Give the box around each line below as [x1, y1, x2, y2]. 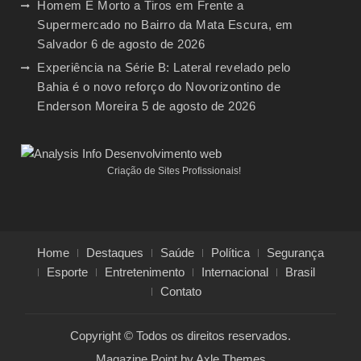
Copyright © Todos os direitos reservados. [70, 329, 291, 343]
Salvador [37, 37, 88, 52]
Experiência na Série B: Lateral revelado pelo [37, 60, 291, 75]
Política [211, 246, 250, 260]
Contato [160, 284, 201, 299]
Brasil [285, 265, 315, 280]
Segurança [267, 246, 324, 260]
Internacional [201, 265, 268, 280]
